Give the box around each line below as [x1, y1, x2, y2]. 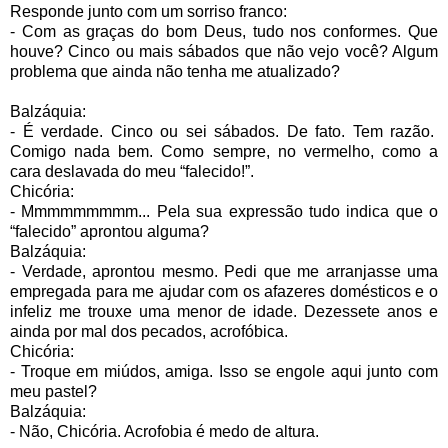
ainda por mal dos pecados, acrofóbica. [10, 322, 288, 340]
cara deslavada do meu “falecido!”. [10, 162, 254, 180]
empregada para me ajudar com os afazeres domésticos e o [10, 282, 438, 300]
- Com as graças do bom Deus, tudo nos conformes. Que [10, 22, 438, 40]
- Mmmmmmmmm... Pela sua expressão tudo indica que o [10, 202, 438, 220]
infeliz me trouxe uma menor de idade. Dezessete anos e [10, 302, 438, 320]
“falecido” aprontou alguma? [10, 222, 209, 240]
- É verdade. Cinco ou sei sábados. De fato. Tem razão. [10, 122, 434, 140]
